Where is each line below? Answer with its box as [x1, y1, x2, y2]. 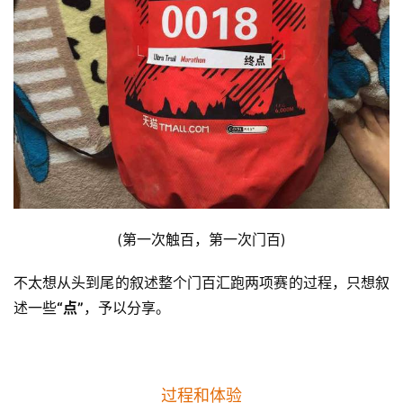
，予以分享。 [84, 299, 170, 318]
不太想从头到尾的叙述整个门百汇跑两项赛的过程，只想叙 [13, 273, 390, 292]
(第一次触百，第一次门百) [117, 230, 286, 249]
